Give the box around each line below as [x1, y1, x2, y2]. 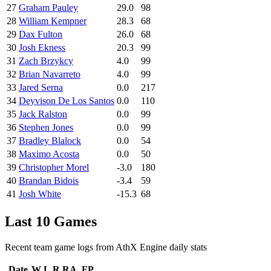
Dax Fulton [19, 28, 62, 39]
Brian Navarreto [19, 68, 80, 79]
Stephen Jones [19, 122, 73, 132]
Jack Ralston [19, 108, 67, 119]
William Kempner [19, 15, 87, 26]
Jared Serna [19, 82, 63, 93]
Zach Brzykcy [19, 55, 73, 66]
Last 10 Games [5, 213, 97, 229]
